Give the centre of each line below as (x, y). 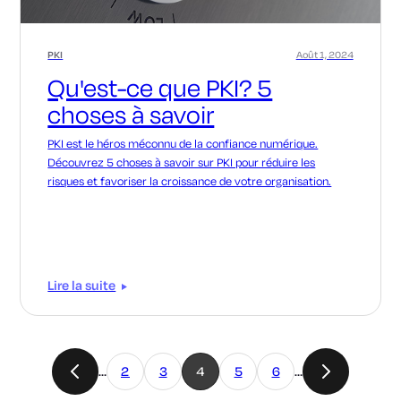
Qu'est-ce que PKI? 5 (160, 87)
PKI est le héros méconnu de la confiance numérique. (183, 143)
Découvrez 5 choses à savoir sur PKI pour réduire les (182, 162)
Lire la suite (82, 285)
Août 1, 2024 (324, 54)
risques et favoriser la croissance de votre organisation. (190, 181)
